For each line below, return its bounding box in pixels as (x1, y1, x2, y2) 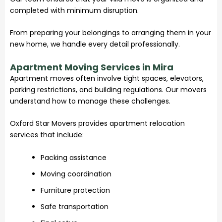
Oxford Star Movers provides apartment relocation (10, 118, 185, 129)
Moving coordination (41, 168, 111, 179)
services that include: (10, 130, 84, 140)
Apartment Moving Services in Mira (10, 60, 173, 73)
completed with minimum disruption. (10, 5, 139, 15)
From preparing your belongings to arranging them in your (10, 28, 211, 38)
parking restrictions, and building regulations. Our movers (10, 84, 207, 95)
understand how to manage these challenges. (10, 96, 170, 106)
